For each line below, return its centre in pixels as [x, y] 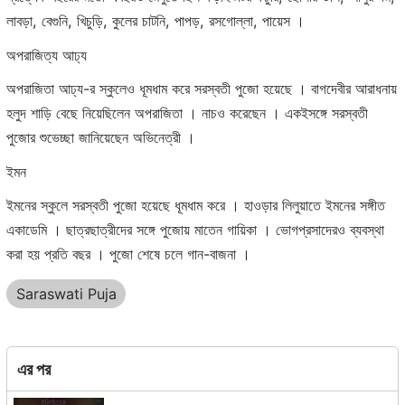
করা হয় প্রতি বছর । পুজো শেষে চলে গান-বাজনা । [128, 254]
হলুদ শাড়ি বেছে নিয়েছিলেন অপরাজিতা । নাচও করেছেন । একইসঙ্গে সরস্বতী [187, 113]
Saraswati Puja [66, 294]
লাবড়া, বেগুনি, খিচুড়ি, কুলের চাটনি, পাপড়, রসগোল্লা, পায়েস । [155, 21]
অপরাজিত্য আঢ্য [47, 55]
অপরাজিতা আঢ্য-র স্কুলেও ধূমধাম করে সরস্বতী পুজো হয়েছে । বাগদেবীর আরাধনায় [202, 89]
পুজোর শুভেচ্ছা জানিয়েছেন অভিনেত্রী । [101, 138]
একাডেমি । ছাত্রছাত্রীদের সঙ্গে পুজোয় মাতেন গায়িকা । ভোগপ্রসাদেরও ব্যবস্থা [195, 230]
